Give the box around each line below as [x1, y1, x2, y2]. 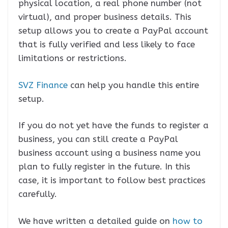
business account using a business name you [18, 148, 201, 158]
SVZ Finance [18, 79, 68, 90]
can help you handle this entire [68, 79, 199, 90]
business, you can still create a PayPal [18, 134, 178, 145]
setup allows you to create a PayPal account [18, 25, 208, 36]
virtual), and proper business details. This [18, 12, 191, 22]
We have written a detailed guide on [18, 215, 173, 226]
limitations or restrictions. [18, 53, 127, 64]
